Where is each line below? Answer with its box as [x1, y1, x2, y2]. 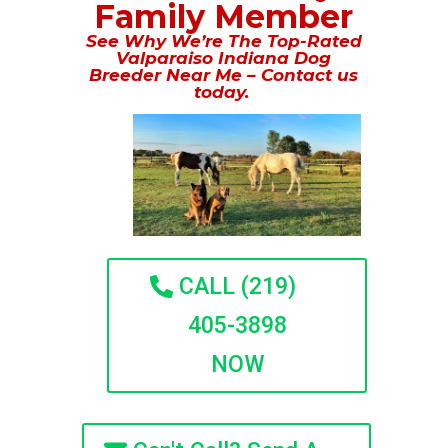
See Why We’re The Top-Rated [85, 31, 362, 51]
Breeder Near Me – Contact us [89, 65, 359, 85]
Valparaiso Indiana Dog [116, 48, 332, 68]
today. [193, 82, 254, 102]
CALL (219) [179, 273, 297, 301]
